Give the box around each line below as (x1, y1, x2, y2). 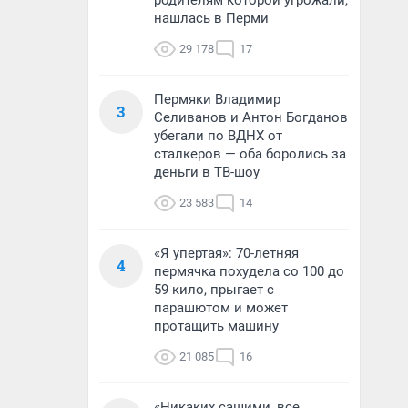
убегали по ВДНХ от (154, 127, 282, 144)
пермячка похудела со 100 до (154, 263, 344, 280)
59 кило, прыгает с (154, 281, 274, 298)
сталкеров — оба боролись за (154, 146, 346, 162)
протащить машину (154, 318, 279, 334)
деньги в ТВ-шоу (154, 164, 260, 180)
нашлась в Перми (154, 10, 269, 26)
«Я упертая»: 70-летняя (154, 245, 299, 261)
